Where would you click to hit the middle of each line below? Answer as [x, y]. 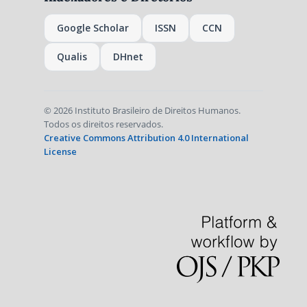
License [60, 152]
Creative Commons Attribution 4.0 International [146, 138]
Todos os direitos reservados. [103, 124]
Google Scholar [93, 28]
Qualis [72, 57]
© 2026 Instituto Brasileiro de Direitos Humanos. [142, 111]
